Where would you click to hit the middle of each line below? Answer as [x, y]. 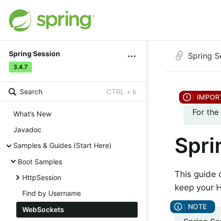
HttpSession [42, 178]
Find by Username [52, 193]
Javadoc [27, 129]
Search [31, 92]
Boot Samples [40, 161]
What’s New [32, 113]
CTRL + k [122, 92]
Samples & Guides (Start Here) [62, 146]
